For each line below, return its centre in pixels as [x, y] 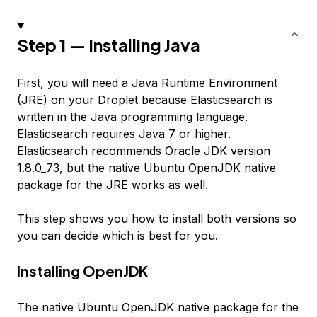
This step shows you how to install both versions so [157, 219]
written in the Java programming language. [132, 117]
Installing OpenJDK [82, 271]
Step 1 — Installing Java [109, 45]
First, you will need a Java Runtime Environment [147, 83]
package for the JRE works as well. [113, 185]
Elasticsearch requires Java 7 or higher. [124, 134]
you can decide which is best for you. [117, 236]
